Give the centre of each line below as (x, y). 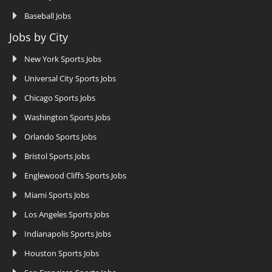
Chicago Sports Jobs (60, 97)
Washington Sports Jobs (67, 117)
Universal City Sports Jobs (70, 78)
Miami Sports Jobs (57, 195)
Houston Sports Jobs (62, 253)
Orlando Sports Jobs (60, 136)
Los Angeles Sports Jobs (67, 214)
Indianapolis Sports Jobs (68, 233)
